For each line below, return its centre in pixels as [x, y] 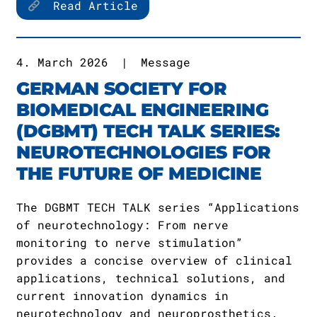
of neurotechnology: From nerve [122, 225]
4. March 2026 [62, 62]
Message [166, 62]
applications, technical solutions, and [151, 278]
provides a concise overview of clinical [154, 260]
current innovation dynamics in [122, 295]
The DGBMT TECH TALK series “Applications [158, 207]
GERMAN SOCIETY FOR [121, 88]
